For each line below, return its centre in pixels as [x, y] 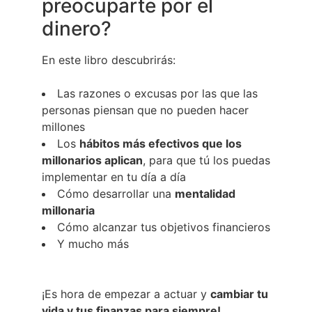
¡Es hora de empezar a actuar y [126, 294]
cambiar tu [239, 294]
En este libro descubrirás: [109, 60]
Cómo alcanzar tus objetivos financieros [164, 227]
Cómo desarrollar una [116, 193]
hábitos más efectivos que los [161, 143]
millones [63, 126]
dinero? [77, 28]
